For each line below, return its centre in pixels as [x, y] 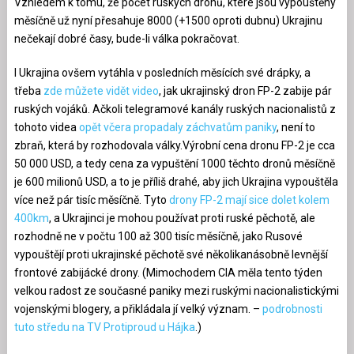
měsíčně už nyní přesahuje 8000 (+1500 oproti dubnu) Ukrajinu [168, 21]
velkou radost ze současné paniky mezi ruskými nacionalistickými [176, 291]
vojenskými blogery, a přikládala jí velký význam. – [138, 309]
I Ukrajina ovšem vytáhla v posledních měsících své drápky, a [162, 73]
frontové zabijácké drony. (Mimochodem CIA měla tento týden [168, 273]
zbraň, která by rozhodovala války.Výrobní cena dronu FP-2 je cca [174, 146]
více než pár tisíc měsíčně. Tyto [91, 200]
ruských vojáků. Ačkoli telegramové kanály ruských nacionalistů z [175, 109]
